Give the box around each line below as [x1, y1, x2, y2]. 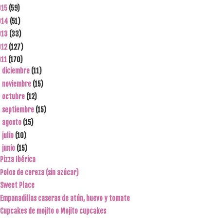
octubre [1, 92, 26, 101]
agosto [1, 118, 23, 127]
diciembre [1, 67, 31, 75]
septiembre [1, 105, 36, 114]
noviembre [1, 79, 33, 88]
